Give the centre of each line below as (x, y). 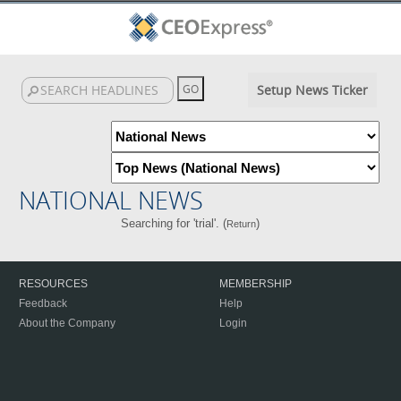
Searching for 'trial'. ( (174, 223)
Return (242, 224)
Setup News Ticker (312, 90)
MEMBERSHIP (256, 284)
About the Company (67, 323)
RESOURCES (53, 284)
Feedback (43, 303)
